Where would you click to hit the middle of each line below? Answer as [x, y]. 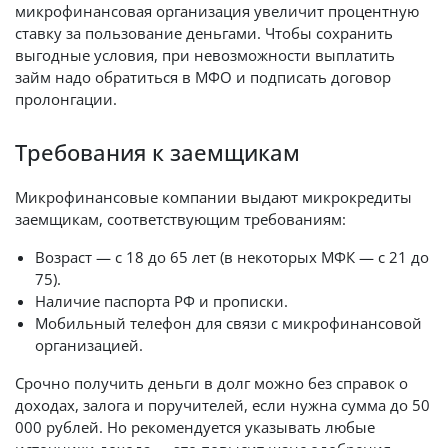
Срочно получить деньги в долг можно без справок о [211, 383]
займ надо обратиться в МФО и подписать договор [203, 77]
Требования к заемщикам [157, 152]
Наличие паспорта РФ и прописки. [161, 301]
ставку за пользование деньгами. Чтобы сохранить [204, 33]
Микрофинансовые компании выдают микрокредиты [213, 197]
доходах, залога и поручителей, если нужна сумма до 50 [222, 405]
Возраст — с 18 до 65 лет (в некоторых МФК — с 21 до [232, 257]
